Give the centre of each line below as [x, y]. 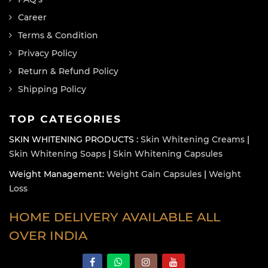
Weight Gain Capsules [154, 174]
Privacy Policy [48, 53]
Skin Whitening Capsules [168, 153]
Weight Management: [58, 174]
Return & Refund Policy [68, 71]
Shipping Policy [52, 89]
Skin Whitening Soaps [57, 153]
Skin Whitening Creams [193, 139]
